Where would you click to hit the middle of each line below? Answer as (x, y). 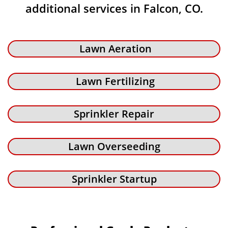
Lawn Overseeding (114, 146)
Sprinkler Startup (114, 179)
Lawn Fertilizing (114, 81)
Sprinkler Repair (114, 114)
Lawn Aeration (114, 49)
